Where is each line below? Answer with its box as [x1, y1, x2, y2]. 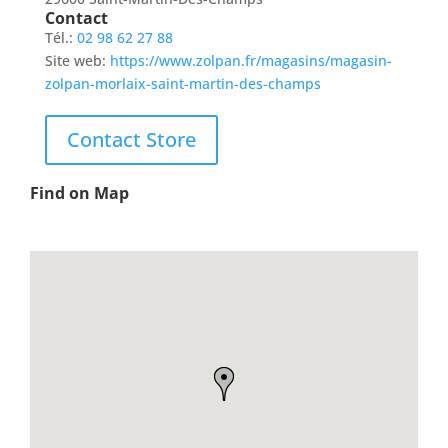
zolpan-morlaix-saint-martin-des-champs [44, 74, 321, 94]
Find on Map [29, 182, 129, 205]
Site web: [44, 51, 110, 71]
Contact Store [66, 126, 196, 154]
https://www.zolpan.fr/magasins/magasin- [109, 51, 392, 71]
